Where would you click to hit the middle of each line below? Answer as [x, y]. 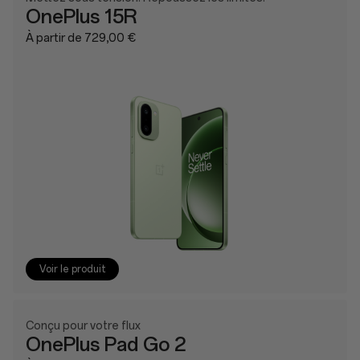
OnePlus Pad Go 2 [106, 344]
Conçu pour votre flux [83, 326]
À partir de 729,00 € [81, 38]
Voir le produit [73, 269]
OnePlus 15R [82, 16]
